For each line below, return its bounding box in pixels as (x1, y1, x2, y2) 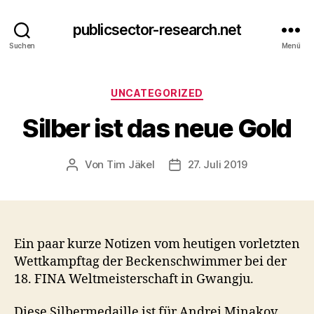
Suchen (8, 41, 36, 50)
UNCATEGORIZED (111, 87, 203, 99)
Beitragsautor (71, 158, 140, 172)
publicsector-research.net (72, 20, 242, 39)
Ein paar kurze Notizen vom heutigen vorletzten (14, 235, 300, 252)
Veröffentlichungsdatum (174, 158, 296, 172)
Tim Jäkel (106, 157, 155, 171)
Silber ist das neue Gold (22, 112, 292, 144)
